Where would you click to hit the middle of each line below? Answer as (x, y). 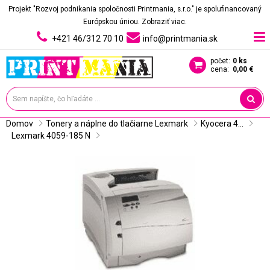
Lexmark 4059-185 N (51, 136)
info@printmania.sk (180, 39)
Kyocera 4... (222, 124)
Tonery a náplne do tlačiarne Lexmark (117, 124)
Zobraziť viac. (164, 22)
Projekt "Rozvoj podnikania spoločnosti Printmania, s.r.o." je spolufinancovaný (135, 9)
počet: (220, 61)
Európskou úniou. (112, 22)
